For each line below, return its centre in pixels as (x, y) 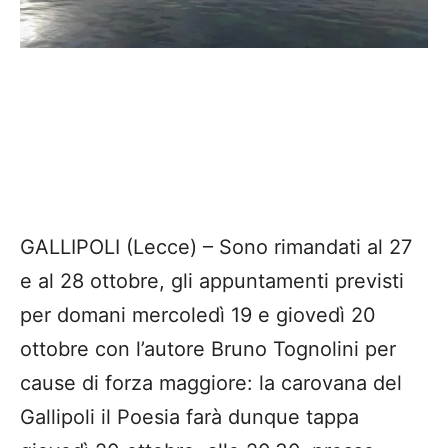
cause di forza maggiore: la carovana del (211, 383)
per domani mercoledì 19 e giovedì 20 (198, 315)
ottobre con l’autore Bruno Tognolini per (208, 349)
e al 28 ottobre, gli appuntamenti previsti (212, 281)
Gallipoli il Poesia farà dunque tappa (189, 417)
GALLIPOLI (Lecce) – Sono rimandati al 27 (216, 247)
